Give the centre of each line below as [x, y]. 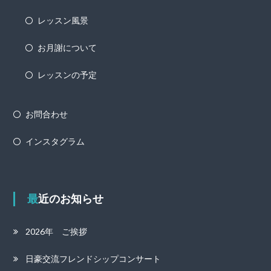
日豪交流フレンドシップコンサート [93, 259]
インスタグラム [55, 141]
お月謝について [67, 47]
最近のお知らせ [70, 199]
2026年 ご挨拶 [56, 231]
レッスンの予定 [67, 75]
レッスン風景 [63, 20]
